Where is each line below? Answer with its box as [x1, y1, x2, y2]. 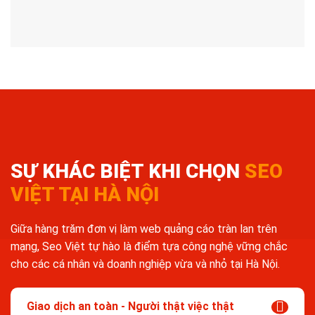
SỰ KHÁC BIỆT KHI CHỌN [11, 160, 245, 184]
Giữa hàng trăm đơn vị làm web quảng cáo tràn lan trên [11, 222, 277, 236]
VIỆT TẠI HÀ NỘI [11, 183, 159, 207]
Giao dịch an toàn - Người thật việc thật [27, 300, 234, 314]
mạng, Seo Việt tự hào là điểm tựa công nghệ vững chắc [11, 240, 288, 254]
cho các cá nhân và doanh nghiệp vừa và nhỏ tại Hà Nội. [11, 257, 280, 271]
